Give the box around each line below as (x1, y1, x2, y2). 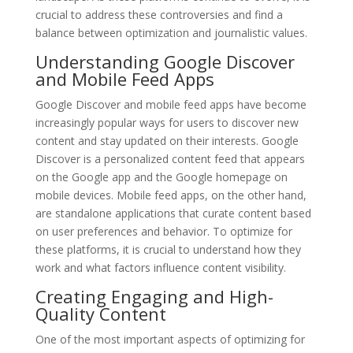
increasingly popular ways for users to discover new (35, 114, 299, 130)
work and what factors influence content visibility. (35, 259, 286, 275)
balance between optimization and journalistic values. (35, 24, 307, 40)
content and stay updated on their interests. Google (35, 132, 299, 148)
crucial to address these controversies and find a (35, 6, 283, 22)
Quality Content (35, 301, 166, 325)
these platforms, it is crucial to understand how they (35, 241, 301, 257)
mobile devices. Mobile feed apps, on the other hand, (35, 187, 307, 203)
